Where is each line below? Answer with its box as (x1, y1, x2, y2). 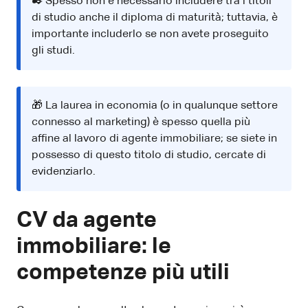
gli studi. (32, 45, 75, 56)
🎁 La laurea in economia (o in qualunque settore (32, 100, 278, 111)
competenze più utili (16, 261, 230, 284)
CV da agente (16, 209, 157, 232)
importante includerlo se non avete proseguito (32, 28, 269, 40)
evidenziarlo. (32, 166, 96, 177)
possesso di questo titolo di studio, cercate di (32, 149, 266, 161)
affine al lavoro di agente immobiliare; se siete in (32, 133, 277, 144)
